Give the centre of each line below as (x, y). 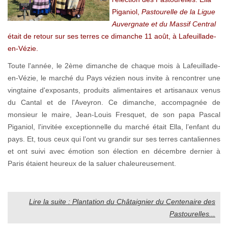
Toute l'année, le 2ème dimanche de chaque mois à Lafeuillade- (114, 65)
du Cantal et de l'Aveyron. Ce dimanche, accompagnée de (114, 102)
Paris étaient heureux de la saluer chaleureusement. (92, 163)
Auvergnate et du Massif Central (164, 24)
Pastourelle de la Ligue (178, 11)
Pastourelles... (192, 213)
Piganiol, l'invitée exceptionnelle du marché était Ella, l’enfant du (114, 126)
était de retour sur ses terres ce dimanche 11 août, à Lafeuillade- (112, 36)
